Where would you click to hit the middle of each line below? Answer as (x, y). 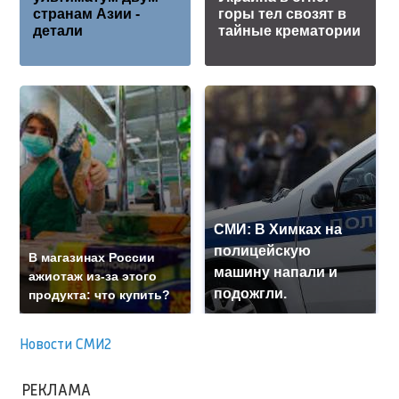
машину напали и (276, 273)
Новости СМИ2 (66, 344)
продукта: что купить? (100, 295)
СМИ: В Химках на (278, 230)
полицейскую (263, 251)
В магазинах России (92, 258)
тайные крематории (290, 31)
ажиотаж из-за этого (93, 277)
